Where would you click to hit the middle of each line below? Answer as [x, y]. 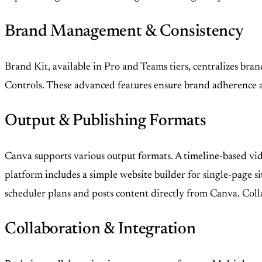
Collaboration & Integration [100, 229]
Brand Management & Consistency [124, 31]
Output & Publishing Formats [106, 121]
